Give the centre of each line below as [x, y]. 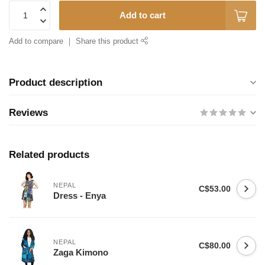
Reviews [28, 113]
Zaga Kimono [81, 252]
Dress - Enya [80, 195]
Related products [49, 155]
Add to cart [142, 15]
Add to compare [36, 41]
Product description [56, 83]
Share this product [108, 41]
